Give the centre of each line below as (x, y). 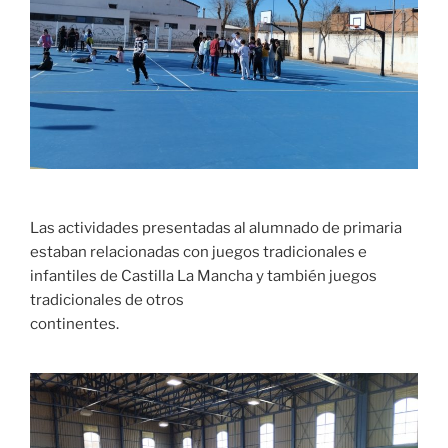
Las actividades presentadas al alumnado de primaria (216, 227)
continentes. (74, 323)
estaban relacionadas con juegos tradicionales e (198, 251)
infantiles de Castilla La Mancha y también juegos (203, 275)
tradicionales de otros (107, 299)
